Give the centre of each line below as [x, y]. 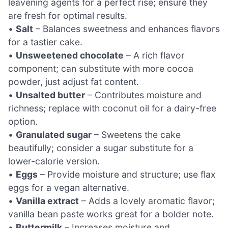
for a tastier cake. [45, 42]
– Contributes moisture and [143, 95]
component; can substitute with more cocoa [101, 68]
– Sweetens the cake [136, 135]
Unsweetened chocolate [70, 55]
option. [23, 121]
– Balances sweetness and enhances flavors [126, 29]
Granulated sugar [54, 135]
